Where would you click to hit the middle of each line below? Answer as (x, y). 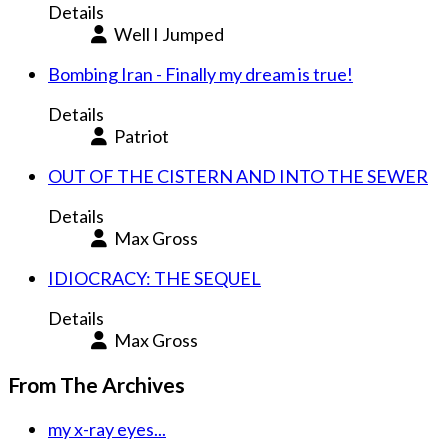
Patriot (139, 136)
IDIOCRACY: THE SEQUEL (154, 278)
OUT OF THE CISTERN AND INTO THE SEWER (238, 176)
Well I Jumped (167, 34)
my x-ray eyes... (107, 429)
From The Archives (96, 385)
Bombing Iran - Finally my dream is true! (200, 74)
